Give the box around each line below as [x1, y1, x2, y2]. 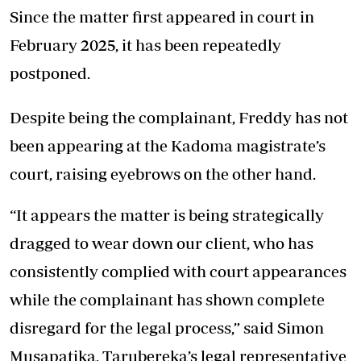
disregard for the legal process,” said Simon [10, 317, 324, 337]
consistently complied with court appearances [10, 261, 346, 280]
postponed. [10, 63, 90, 82]
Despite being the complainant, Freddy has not [10, 107, 348, 127]
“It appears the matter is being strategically [10, 205, 324, 224]
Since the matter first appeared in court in [10, 6, 314, 26]
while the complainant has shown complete [10, 289, 325, 309]
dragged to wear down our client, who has [10, 233, 313, 252]
